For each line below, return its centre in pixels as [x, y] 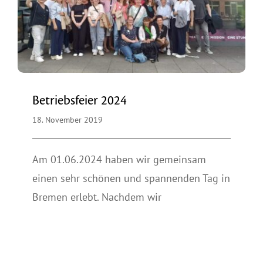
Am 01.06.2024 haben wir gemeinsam [119, 159]
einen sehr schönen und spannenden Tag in [131, 178]
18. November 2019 [68, 119]
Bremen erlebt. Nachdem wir [97, 197]
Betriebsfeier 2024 [80, 100]
